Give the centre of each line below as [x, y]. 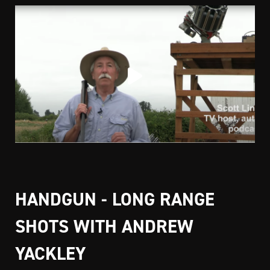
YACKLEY [50, 253]
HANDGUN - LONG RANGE [115, 199]
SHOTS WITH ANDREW [104, 226]
